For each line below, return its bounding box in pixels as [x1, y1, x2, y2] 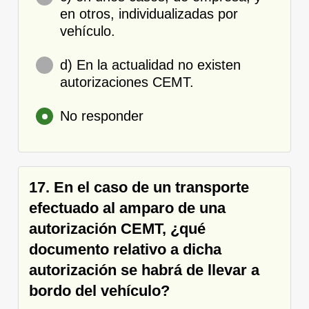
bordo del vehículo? [29, 281, 170, 299]
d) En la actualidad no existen [60, 57, 241, 72]
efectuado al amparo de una [29, 199, 226, 217]
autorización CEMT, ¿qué [29, 219, 206, 237]
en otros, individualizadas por [60, 6, 238, 21]
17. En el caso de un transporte [29, 178, 249, 196]
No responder [60, 108, 143, 123]
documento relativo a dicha [29, 240, 221, 258]
